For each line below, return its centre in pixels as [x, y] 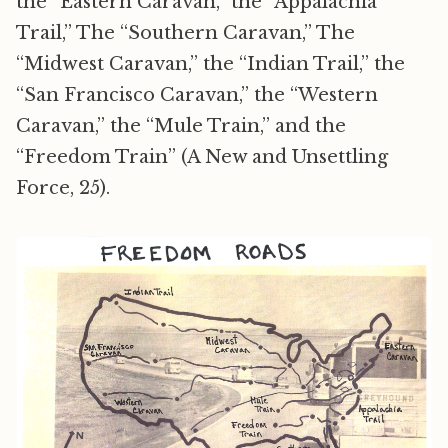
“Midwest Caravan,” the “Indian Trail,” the [210, 64]
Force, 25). [63, 188]
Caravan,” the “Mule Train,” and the [181, 126]
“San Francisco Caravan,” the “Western [197, 95]
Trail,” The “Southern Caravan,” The [185, 33]
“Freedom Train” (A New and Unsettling [202, 157]
